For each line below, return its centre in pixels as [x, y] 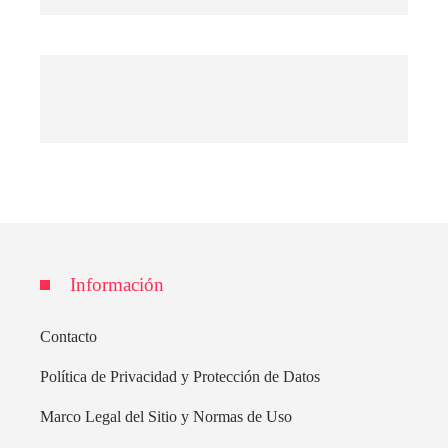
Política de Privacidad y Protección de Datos [180, 376]
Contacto [68, 336]
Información [117, 284]
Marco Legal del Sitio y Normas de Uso [166, 416]
